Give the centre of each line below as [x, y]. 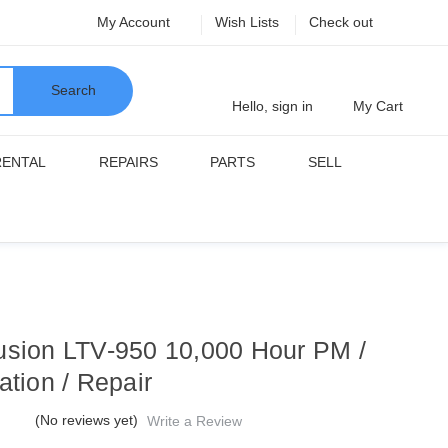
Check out [341, 22]
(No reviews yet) [87, 420]
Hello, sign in [272, 106]
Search [73, 90]
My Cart [378, 106]
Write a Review [195, 420]
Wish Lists [247, 22]
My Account [135, 22]
